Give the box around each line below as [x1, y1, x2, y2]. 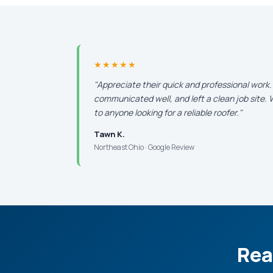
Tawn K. [94, 129, 125, 140]
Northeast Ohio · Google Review [94, 142, 194, 152]
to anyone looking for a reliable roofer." [94, 107, 242, 118]
